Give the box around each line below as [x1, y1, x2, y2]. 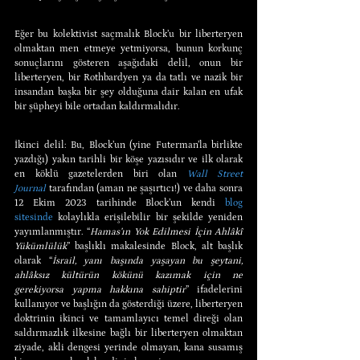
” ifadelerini [185, 284, 243, 295]
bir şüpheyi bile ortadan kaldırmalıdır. [14, 100, 180, 112]
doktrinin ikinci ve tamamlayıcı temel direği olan [14, 313, 243, 324]
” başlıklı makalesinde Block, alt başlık [67, 240, 243, 252]
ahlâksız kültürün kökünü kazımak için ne [14, 269, 243, 280]
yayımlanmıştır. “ [14, 226, 91, 237]
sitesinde [14, 211, 53, 223]
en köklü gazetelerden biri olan [14, 168, 187, 179]
